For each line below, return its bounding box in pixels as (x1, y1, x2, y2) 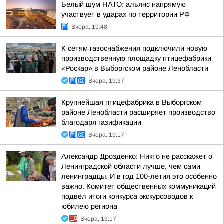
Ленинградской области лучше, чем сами (61, 162, 200, 170)
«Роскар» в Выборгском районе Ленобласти (61, 64, 208, 72)
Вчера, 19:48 (71, 23, 107, 30)
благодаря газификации (61, 118, 141, 126)
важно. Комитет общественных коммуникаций (61, 182, 216, 190)
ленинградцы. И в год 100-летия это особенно (61, 172, 217, 180)
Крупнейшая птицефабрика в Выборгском (61, 98, 202, 106)
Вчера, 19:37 (88, 77, 124, 84)
